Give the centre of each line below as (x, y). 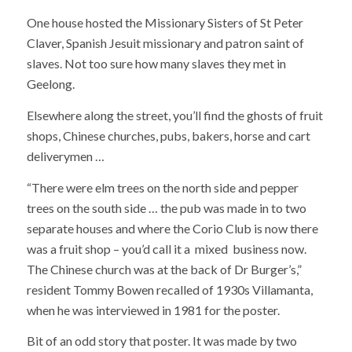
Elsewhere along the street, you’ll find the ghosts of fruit (174, 115)
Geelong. (50, 84)
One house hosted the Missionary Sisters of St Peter (165, 23)
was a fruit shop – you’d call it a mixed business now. (166, 248)
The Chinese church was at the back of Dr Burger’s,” (164, 269)
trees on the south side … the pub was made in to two (166, 207)
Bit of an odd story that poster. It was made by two (161, 341)
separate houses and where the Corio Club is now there (172, 228)
